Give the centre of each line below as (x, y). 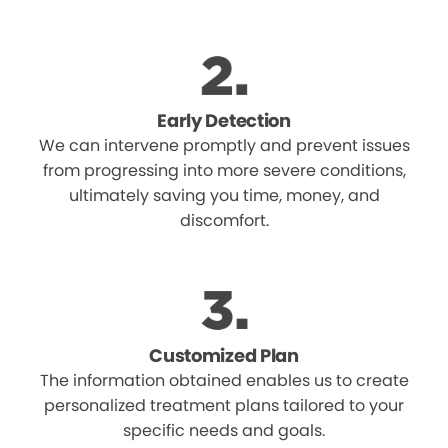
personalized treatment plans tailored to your (224, 406)
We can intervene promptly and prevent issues (224, 146)
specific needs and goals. (224, 431)
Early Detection (224, 121)
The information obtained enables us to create (224, 381)
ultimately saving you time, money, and (224, 196)
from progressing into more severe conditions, (224, 171)
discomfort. (224, 221)
